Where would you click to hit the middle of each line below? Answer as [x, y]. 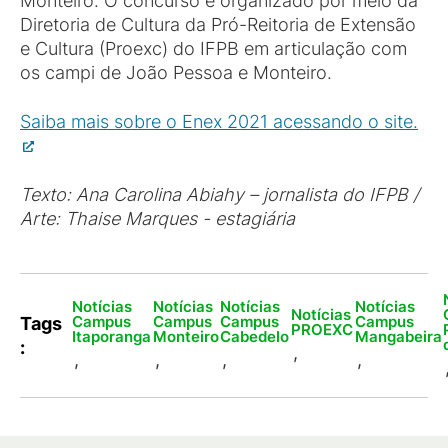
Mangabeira [398, 336]
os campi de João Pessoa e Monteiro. [176, 72]
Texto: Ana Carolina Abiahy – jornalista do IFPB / [219, 194]
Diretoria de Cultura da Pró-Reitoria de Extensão [218, 24]
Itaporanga [111, 336]
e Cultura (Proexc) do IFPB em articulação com [213, 48]
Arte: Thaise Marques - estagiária [157, 218]
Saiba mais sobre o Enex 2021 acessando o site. [219, 121]
